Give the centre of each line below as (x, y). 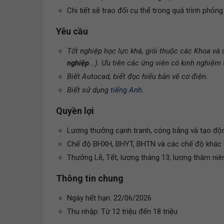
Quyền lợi (75, 111)
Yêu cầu (72, 31)
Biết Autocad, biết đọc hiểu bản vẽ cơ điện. (137, 76)
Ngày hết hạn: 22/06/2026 (109, 198)
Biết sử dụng (89, 90)
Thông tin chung (90, 178)
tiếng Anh (126, 90)
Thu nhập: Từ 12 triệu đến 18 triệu (122, 211)
